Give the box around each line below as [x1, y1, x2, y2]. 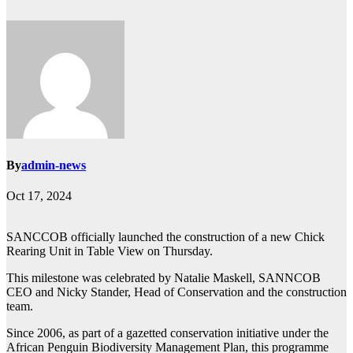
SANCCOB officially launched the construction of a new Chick [6, 230, 325, 244]
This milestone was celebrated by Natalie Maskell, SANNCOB [6, 271, 321, 285]
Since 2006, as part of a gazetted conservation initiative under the [6, 326, 329, 340]
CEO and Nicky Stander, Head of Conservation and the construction [6, 285, 347, 299]
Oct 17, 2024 [6, 189, 72, 203]
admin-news [21, 158, 86, 173]
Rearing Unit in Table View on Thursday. [6, 244, 213, 258]
